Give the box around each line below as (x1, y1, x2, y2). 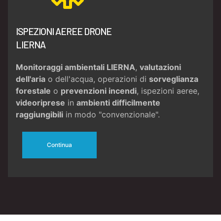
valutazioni (140, 62, 181, 73)
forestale (16, 86, 51, 96)
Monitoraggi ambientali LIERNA (16, 62, 135, 73)
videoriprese (16, 98, 65, 108)
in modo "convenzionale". (63, 110, 160, 120)
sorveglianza (149, 74, 198, 84)
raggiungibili (16, 110, 63, 120)
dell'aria (16, 74, 45, 84)
